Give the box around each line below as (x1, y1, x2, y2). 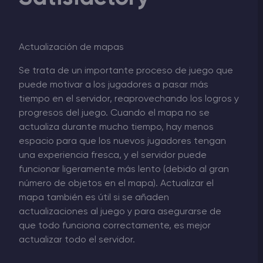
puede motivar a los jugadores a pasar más (19, 80, 208, 90)
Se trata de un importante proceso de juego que (19, 66, 233, 76)
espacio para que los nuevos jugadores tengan (19, 136, 226, 146)
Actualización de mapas (19, 42, 124, 52)
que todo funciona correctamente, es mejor (19, 221, 211, 231)
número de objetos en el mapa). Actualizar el (19, 178, 214, 188)
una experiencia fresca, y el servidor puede (19, 150, 207, 160)
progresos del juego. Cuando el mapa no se (19, 108, 210, 118)
